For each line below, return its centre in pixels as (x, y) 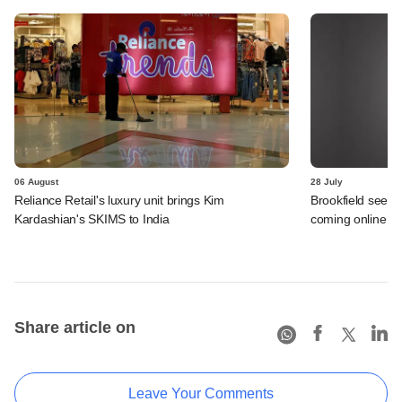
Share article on (75, 327)
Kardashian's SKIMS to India (92, 218)
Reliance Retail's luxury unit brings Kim (119, 200)
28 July (327, 181)
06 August (36, 181)
